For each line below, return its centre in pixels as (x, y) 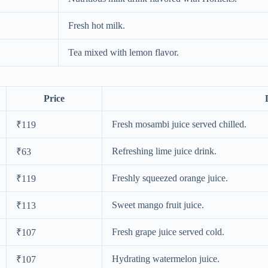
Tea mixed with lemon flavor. (124, 52)
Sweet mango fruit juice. (158, 205)
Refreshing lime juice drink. (164, 151)
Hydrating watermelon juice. (166, 259)
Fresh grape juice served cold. (168, 232)
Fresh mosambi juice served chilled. (179, 124)
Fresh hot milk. (97, 25)
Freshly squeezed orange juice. (170, 178)
